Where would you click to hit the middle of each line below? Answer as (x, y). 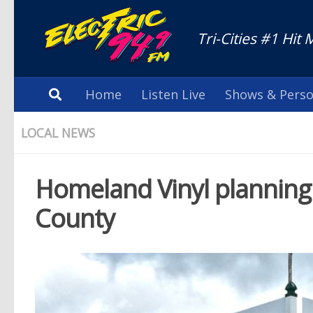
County (75, 218)
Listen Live (173, 94)
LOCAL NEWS (58, 133)
